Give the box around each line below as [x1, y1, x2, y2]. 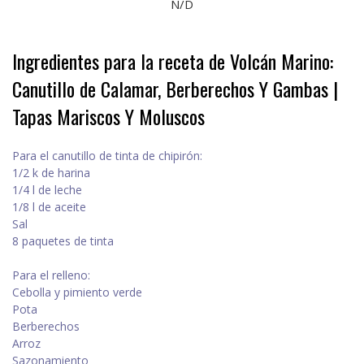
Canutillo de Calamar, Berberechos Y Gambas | [12, 74, 338, 104]
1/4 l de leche [12, 182, 82, 198]
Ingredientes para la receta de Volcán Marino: [12, 46, 333, 76]
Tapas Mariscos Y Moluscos [12, 102, 205, 132]
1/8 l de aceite [12, 199, 86, 215]
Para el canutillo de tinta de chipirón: [12, 148, 202, 164]
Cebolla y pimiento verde [12, 284, 142, 301]
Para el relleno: [12, 267, 90, 284]
